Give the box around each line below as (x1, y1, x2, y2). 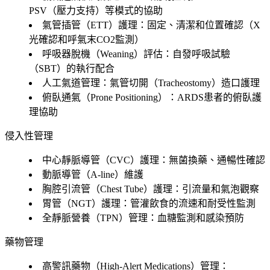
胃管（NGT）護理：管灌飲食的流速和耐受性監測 (42, 198, 256, 209)
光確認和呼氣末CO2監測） (29, 34, 144, 45)
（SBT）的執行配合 (29, 63, 115, 74)
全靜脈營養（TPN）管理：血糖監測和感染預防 (42, 212, 244, 223)
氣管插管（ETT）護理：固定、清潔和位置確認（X (42, 19, 260, 30)
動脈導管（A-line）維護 (42, 169, 143, 180)
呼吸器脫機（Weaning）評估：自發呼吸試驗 (42, 48, 230, 59)
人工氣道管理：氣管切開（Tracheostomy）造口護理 (42, 77, 260, 88)
